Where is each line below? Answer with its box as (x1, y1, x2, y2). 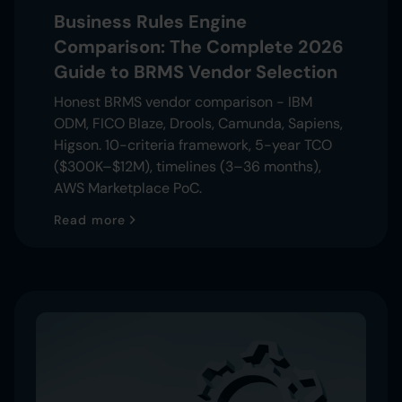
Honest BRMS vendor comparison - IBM (54, 92, 312, 111)
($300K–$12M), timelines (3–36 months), (54, 156, 321, 176)
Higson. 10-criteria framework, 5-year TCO (54, 135, 332, 154)
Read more (54, 211, 126, 228)
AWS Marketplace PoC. (54, 178, 202, 197)
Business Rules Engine (54, 9, 247, 33)
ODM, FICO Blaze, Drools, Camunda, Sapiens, (54, 113, 343, 133)
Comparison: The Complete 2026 (54, 34, 344, 58)
